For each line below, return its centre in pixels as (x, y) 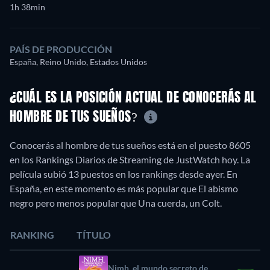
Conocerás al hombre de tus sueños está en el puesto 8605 (130, 145)
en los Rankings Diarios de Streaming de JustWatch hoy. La (130, 160)
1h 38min (27, 7)
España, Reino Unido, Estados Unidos (78, 61)
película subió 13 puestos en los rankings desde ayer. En (124, 174)
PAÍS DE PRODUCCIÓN (61, 49)
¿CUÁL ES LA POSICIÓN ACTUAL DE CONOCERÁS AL (133, 98)
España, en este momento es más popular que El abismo (124, 189)
